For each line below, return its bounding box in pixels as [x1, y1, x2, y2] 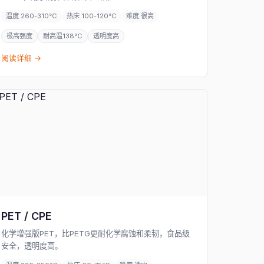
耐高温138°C [43, 32, 83, 40]
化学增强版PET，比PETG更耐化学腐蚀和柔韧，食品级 [1, 229, 190, 238]
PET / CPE [1, 210, 52, 222]
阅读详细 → [1, 54, 42, 62]
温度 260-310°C [6, 12, 58, 20]
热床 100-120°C [67, 12, 117, 20]
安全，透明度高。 [1, 241, 63, 250]
